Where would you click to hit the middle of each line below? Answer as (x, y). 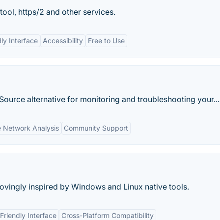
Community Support (96, 128)
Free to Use (106, 41)
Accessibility (63, 41)
